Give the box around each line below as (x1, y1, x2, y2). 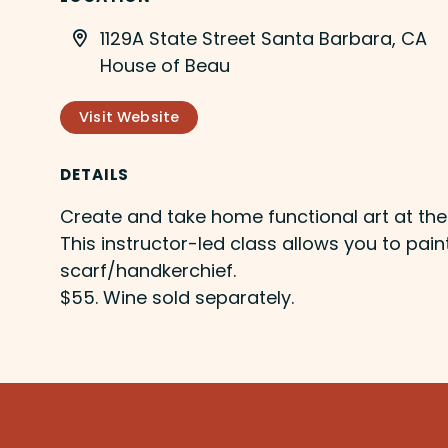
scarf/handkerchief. (60, 257, 236, 283)
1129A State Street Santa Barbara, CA (100, 26, 427, 51)
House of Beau (100, 53, 230, 78)
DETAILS (60, 163, 130, 185)
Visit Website (79, 106, 180, 127)
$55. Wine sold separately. (60, 284, 294, 310)
